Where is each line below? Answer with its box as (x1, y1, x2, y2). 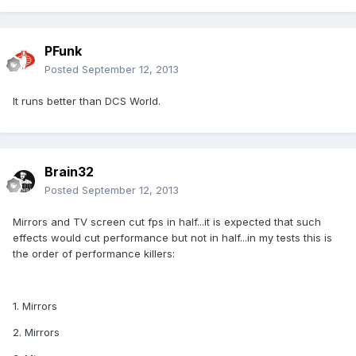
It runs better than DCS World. (13, 95, 161, 108)
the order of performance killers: (13, 247, 175, 261)
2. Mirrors (13, 326, 60, 339)
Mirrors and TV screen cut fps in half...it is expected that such (13, 215, 321, 229)
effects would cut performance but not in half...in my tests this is (13, 231, 332, 245)
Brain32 (44, 164, 94, 180)
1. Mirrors (13, 300, 57, 313)
